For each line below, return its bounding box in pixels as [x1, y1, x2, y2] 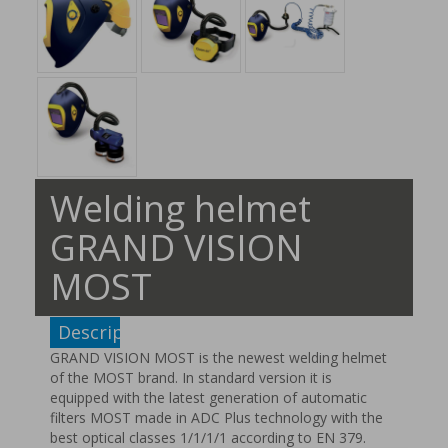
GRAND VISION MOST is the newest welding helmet [50, 348, 387, 367]
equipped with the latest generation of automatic [50, 388, 367, 407]
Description [58, 320, 159, 344]
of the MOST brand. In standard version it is [50, 368, 332, 387]
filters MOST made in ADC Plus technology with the [50, 408, 383, 427]
